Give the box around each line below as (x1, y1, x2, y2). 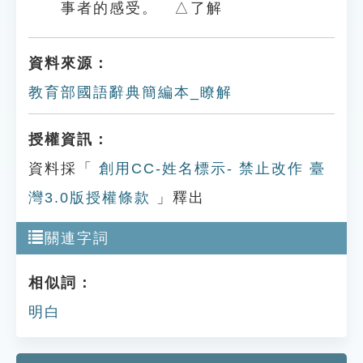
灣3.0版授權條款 (28, 190, 151, 206)
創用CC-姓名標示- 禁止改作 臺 (93, 160, 326, 177)
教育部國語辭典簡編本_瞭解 (28, 84, 233, 100)
